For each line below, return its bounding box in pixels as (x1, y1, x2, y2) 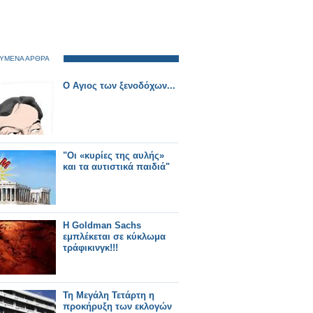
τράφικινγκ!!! (63, 242, 118, 253)
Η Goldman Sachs (63, 220, 141, 231)
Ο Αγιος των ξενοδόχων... (63, 80, 175, 91)
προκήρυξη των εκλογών (63, 301, 172, 312)
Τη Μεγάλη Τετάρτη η (63, 290, 154, 300)
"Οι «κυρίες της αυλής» (63, 150, 164, 161)
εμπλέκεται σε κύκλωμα (63, 231, 166, 242)
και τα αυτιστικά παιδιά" (63, 161, 170, 172)
